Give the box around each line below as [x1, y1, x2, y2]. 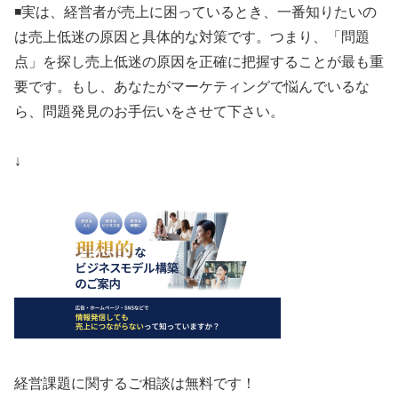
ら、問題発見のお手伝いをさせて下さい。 [14, 103, 284, 119]
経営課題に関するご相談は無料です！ [14, 375, 256, 391]
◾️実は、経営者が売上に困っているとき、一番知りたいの [14, 4, 377, 20]
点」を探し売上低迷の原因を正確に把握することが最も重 [14, 53, 384, 69]
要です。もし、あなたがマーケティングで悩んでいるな [14, 78, 370, 94]
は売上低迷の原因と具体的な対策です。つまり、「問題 [14, 28, 370, 44]
